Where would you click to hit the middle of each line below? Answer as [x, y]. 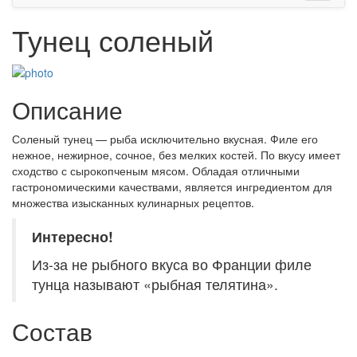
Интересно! [73, 237]
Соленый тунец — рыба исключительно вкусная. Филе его [165, 139]
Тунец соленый [113, 39]
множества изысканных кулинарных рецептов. [133, 203]
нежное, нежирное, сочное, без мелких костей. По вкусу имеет [176, 155]
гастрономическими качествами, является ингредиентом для [172, 187]
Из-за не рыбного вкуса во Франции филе [172, 265]
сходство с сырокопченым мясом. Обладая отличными [156, 171]
